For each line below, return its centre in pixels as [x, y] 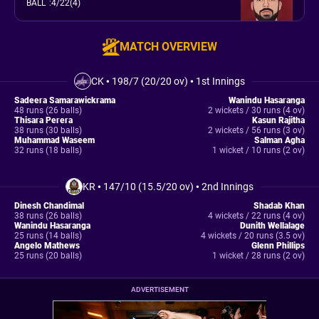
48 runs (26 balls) [48, 110]
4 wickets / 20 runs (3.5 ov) [252, 236]
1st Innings [220, 81]
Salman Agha [279, 140]
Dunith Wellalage [272, 226]
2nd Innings [228, 187]
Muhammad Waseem [54, 140]
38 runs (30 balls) [48, 130]
